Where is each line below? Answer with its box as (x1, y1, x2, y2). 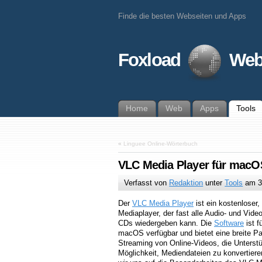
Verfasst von (124, 178, 170, 188)
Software (214, 219, 244, 228)
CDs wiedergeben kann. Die (118, 219, 214, 228)
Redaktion (169, 178, 204, 188)
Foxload (118, 50, 185, 71)
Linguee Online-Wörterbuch (123, 140, 198, 147)
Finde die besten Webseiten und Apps (118, 12, 246, 20)
